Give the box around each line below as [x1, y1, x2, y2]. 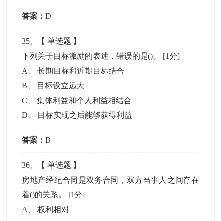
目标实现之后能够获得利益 [37, 111, 133, 119]
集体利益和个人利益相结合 [37, 96, 132, 105]
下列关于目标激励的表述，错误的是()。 [22, 52, 163, 60]
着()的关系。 [22, 190, 69, 199]
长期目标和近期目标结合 [37, 67, 125, 75]
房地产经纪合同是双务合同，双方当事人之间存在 [22, 176, 199, 184]
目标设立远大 [37, 81, 85, 90]
